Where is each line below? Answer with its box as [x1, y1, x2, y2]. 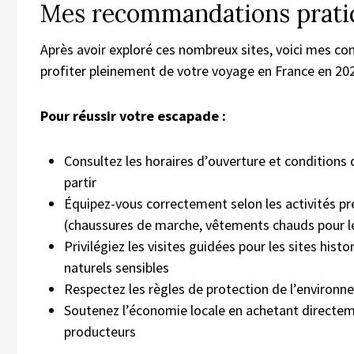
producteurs [64, 322, 136, 341]
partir [64, 173, 96, 192]
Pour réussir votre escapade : [40, 107, 226, 126]
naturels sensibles [64, 258, 169, 277]
